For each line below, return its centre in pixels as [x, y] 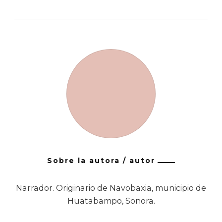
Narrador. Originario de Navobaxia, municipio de [111, 188]
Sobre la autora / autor [101, 161]
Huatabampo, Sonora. [111, 201]
